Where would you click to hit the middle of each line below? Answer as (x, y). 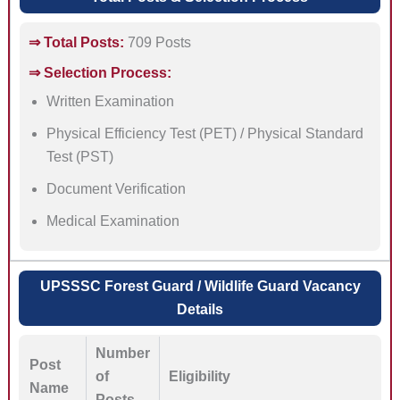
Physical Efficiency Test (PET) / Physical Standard (204, 134)
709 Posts (157, 43)
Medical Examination (112, 221)
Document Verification (116, 189)
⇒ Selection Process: (100, 73)
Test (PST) (79, 157)
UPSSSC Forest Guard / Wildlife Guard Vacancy (200, 287)
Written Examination (110, 102)
